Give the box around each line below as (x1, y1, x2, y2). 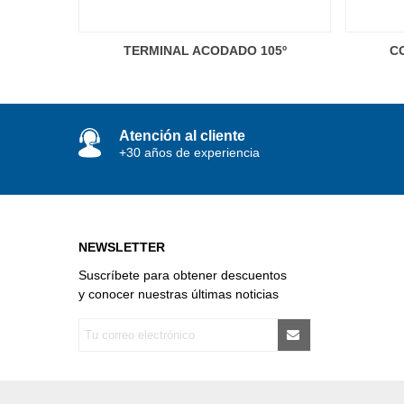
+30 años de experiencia (119, 144, 260, 160)
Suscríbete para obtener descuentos (78, 267, 287, 282)
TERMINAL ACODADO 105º (123, 42, 287, 58)
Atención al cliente (119, 127, 245, 143)
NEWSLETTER (78, 239, 165, 254)
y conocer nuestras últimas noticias (78, 286, 279, 301)
